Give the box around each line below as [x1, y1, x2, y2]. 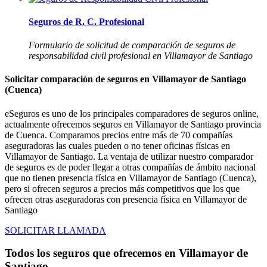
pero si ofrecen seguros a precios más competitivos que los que [5, 183, 240, 194]
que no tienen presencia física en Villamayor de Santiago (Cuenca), [5, 172, 256, 183]
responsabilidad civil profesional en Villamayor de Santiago [29, 51, 253, 61]
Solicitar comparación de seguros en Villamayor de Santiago [5, 74, 246, 85]
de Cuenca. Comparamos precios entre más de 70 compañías [5, 129, 232, 140]
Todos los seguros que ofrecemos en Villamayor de [5, 247, 248, 260]
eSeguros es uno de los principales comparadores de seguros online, [5, 108, 259, 119]
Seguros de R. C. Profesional [29, 16, 144, 27]
